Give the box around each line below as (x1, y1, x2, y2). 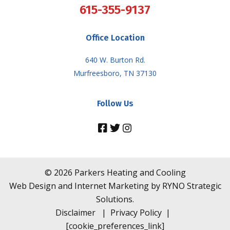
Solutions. (96, 194, 134, 205)
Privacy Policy (110, 207, 162, 219)
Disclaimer (55, 207, 95, 219)
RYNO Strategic (162, 180, 221, 192)
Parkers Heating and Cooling (72, 167, 186, 179)
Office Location (85, 33, 145, 43)
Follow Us (97, 99, 133, 109)
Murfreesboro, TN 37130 (73, 68, 157, 79)
